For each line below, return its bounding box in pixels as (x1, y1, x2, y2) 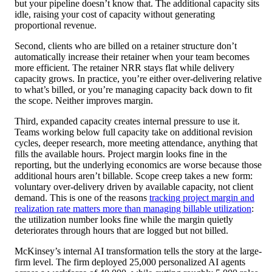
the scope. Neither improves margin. (15, 95, 153, 106)
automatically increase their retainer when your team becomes (15, 52, 250, 63)
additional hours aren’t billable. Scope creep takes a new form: (15, 171, 253, 182)
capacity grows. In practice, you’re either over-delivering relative (15, 73, 262, 84)
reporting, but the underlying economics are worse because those (15, 160, 262, 171)
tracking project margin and (149, 192, 254, 203)
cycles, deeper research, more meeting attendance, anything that (15, 138, 257, 149)
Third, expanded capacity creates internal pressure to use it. (15, 116, 240, 127)
